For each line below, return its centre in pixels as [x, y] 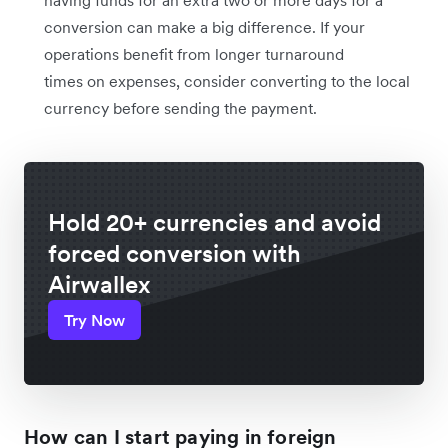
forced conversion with [174, 253]
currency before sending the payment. [180, 108]
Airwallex [99, 284]
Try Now [94, 320]
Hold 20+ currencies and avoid [214, 222]
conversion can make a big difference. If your [204, 27]
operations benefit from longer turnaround [194, 54]
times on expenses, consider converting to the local [227, 81]
